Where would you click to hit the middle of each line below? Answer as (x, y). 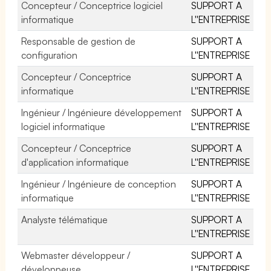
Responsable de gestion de (79, 41)
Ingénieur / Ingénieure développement (102, 112)
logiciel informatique (64, 126)
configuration (49, 55)
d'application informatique (75, 162)
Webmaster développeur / (76, 255)
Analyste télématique (65, 219)
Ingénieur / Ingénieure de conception (99, 184)
